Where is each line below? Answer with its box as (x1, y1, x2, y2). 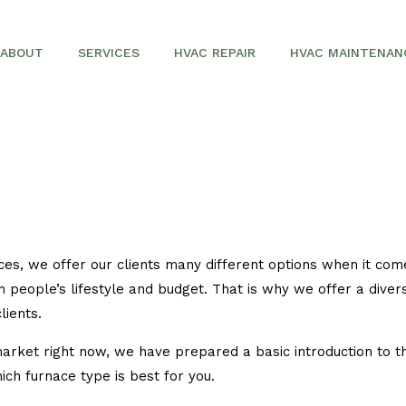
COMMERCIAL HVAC (95, 197, 198, 209)
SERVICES (77, 45, 140, 60)
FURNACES (95, 236, 152, 248)
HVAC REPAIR (173, 45, 256, 60)
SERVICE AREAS (17, 119, 101, 131)
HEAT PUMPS (95, 275, 162, 287)
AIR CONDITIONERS (95, 158, 196, 170)
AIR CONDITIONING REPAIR (95, 119, 233, 131)
